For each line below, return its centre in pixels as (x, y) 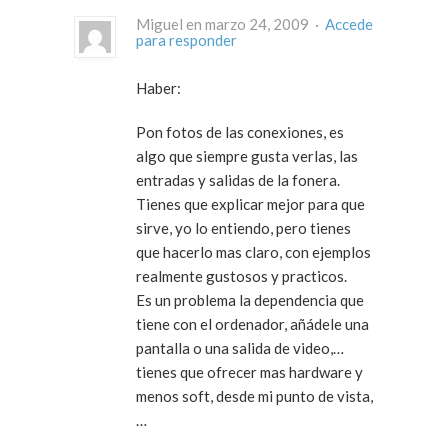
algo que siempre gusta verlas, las (247, 156)
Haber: (158, 88)
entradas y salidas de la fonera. (238, 180)
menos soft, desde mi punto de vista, (254, 396)
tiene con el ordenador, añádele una (252, 324)
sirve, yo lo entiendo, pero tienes (243, 228)
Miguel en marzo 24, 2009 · (318, 24)
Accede (349, 24)
